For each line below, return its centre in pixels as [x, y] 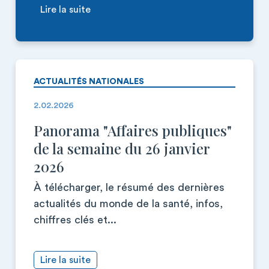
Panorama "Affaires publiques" [133, 130]
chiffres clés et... [75, 220]
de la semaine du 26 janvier [122, 148]
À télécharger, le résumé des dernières [129, 187]
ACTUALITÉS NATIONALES [89, 82]
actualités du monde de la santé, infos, [128, 204]
